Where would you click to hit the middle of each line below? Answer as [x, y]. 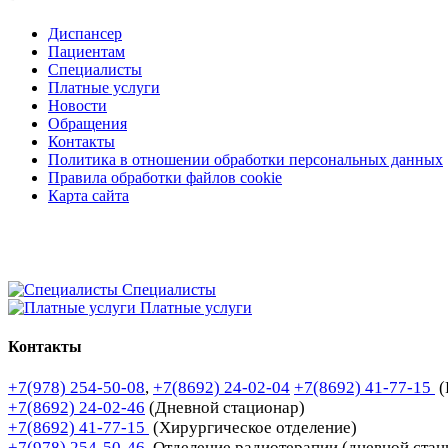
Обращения [87, 124]
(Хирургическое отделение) [253, 427]
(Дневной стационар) [227, 407]
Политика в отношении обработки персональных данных [245, 160]
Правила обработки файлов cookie [165, 178]
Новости [77, 106]
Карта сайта [88, 196]
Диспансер [85, 34]
